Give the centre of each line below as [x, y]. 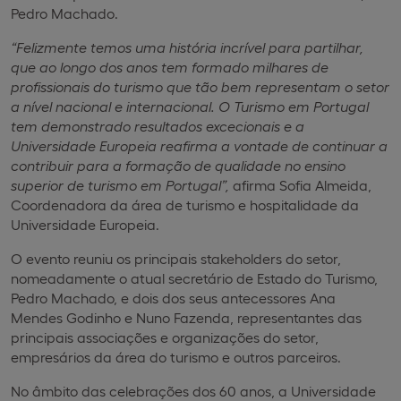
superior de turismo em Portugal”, [122, 184]
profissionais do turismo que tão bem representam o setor [200, 86]
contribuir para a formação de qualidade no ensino [178, 165]
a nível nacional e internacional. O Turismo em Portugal [190, 106]
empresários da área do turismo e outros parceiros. [176, 356]
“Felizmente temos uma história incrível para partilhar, [187, 47]
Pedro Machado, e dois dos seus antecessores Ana [173, 297]
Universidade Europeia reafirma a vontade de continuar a [199, 145]
